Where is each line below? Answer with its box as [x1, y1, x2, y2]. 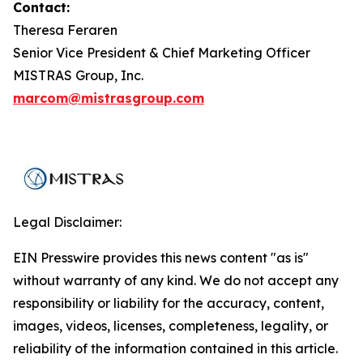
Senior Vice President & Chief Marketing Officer [13, 45, 310, 61]
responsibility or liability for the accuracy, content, [13, 295, 324, 311]
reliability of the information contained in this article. [13, 340, 338, 357]
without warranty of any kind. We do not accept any [13, 272, 339, 288]
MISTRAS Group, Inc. [13, 67, 143, 83]
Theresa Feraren [13, 22, 117, 38]
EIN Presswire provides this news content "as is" [13, 250, 309, 266]
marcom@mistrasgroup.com [13, 90, 204, 106]
